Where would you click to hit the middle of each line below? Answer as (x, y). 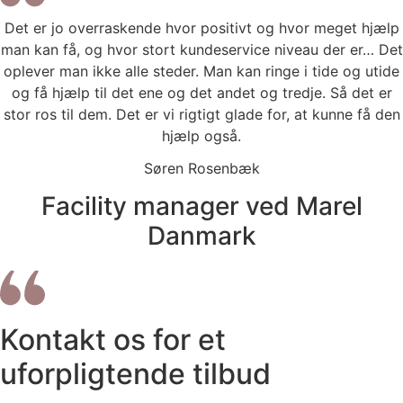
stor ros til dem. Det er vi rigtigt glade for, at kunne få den (201, 115)
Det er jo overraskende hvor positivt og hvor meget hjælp (201, 28)
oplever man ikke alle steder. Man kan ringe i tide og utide (201, 72)
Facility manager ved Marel (201, 206)
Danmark (201, 235)
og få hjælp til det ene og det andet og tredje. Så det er (201, 93)
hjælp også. (201, 136)
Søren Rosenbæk (201, 168)
